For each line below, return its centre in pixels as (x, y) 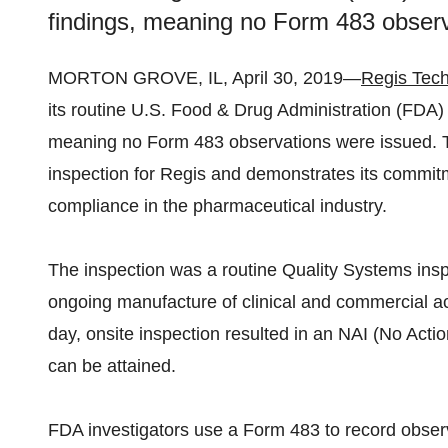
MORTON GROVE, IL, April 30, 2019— (204, 78)
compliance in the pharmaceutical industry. (220, 206)
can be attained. (112, 366)
